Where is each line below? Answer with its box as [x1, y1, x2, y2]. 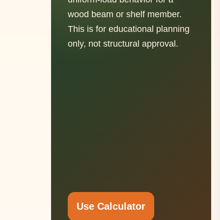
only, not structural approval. [68, 39, 178, 49]
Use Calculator [77, 201, 145, 212]
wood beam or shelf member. [68, 9, 182, 19]
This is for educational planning [68, 24, 190, 34]
